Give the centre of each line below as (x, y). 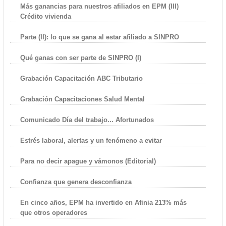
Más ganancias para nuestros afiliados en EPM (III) (99, 6)
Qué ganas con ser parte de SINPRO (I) (80, 58)
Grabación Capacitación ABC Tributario (81, 78)
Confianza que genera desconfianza (76, 182)
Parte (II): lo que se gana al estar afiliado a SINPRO (99, 37)
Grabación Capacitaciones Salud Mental (82, 99)
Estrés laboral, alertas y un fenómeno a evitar (91, 140)
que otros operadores (53, 212)
